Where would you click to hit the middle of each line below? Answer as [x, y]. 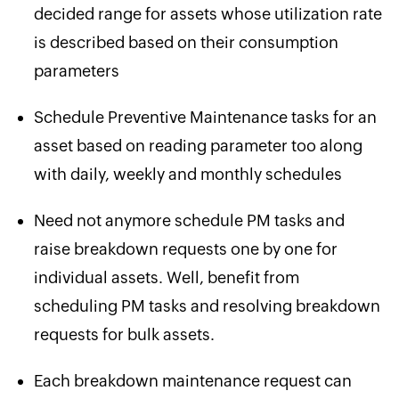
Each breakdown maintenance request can [192, 381]
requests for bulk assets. [124, 334]
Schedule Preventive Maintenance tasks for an [205, 117]
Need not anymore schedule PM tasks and [189, 220]
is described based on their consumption [186, 42]
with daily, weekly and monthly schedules [187, 174]
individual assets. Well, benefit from [166, 277]
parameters [76, 71]
